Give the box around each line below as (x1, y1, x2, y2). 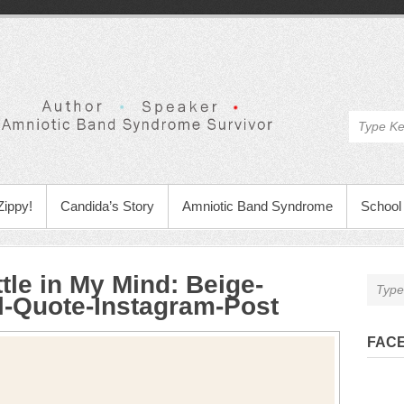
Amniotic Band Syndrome (182, 198, 333, 214)
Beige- (186, 271, 263, 298)
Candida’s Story (60, 198, 154, 214)
